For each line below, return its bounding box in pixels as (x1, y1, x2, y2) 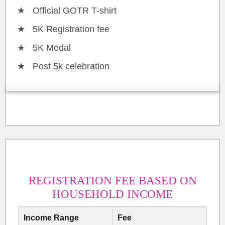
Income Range (24, 213, 79, 222)
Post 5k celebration (33, 61, 109, 71)
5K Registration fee (33, 24, 109, 34)
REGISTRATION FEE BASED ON (28, 174, 197, 187)
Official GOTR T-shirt (33, 5, 117, 16)
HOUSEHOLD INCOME (52, 187, 173, 200)
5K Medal (33, 42, 71, 53)
